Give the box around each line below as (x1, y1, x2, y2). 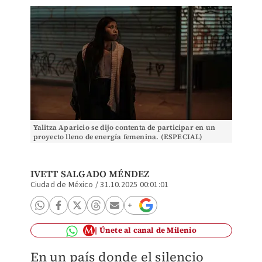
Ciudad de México (30, 179, 94, 191)
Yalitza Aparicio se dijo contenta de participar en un (33, 123, 216, 132)
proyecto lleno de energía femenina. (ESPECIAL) (33, 132, 203, 142)
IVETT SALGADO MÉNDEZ (30, 167, 150, 180)
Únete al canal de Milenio (99, 225, 196, 235)
